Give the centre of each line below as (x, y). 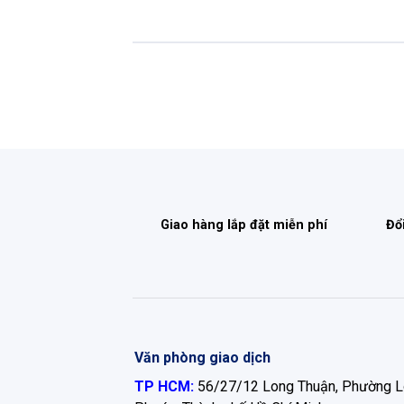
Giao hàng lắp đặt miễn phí (243, 225)
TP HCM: (166, 387)
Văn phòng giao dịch (203, 358)
